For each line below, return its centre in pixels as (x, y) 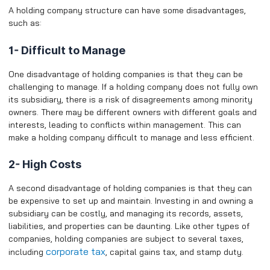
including (27, 252)
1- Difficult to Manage (67, 50)
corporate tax (76, 252)
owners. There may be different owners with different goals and (133, 112)
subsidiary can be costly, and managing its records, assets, (126, 214)
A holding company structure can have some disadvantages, (127, 11)
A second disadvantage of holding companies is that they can (130, 188)
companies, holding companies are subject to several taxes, (126, 239)
